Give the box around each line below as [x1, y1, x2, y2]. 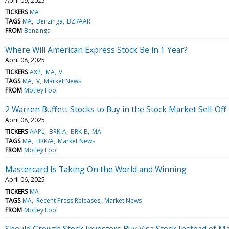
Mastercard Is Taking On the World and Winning [5, 163, 187, 175]
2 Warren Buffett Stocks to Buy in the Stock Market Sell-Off [5, 103, 226, 115]
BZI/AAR [66, 16, 90, 26]
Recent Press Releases [36, 196, 100, 205]
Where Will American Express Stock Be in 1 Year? [5, 43, 188, 55]
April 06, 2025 [5, 175, 45, 184]
